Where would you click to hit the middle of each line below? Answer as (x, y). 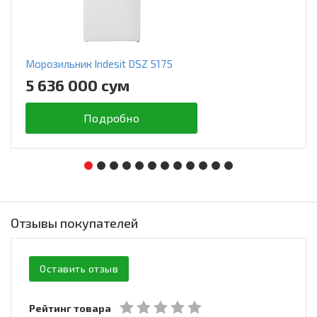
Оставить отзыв (79, 268)
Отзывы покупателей (74, 223)
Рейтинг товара (70, 308)
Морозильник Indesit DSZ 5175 (99, 63)
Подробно (111, 117)
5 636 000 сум (77, 85)
